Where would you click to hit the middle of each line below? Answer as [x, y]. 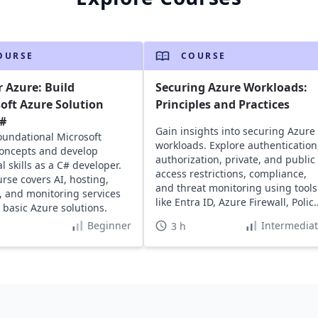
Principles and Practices [222, 104]
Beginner [109, 225]
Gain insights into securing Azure [235, 131]
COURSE [203, 55]
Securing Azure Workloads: [231, 87]
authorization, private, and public [235, 159]
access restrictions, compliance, [231, 173]
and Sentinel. [187, 216]
